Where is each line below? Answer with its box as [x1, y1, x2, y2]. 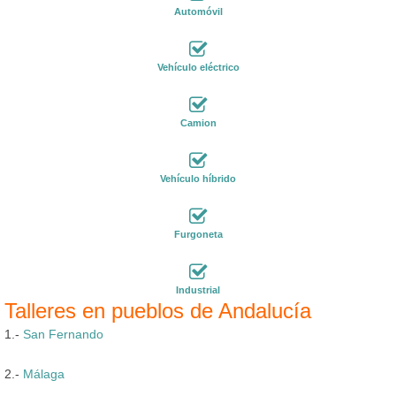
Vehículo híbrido [160, 172, 236, 184]
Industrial [176, 284, 220, 295]
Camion [179, 117, 217, 128]
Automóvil [173, 5, 223, 17]
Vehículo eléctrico [156, 61, 240, 72]
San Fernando [23, 326, 103, 341]
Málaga [23, 366, 65, 381]
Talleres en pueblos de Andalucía [4, 298, 311, 323]
